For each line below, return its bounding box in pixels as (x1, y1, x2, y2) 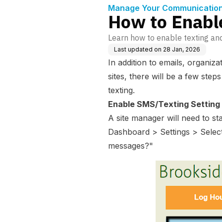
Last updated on (114, 46, 162, 53)
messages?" (108, 141, 153, 151)
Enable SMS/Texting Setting (108, 99, 220, 109)
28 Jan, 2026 (163, 46, 200, 53)
